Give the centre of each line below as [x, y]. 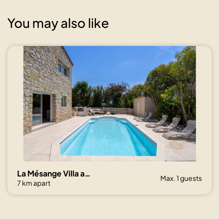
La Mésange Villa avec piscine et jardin [88, 173]
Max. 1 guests [181, 178]
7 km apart [34, 183]
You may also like [58, 23]
